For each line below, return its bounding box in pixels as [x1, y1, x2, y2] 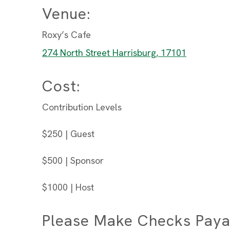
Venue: [42, 4, 91, 24]
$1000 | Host [42, 181, 94, 193]
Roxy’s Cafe [42, 29, 91, 41]
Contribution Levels [42, 101, 122, 113]
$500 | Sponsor [42, 155, 104, 166]
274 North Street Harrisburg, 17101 [42, 47, 186, 59]
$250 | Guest [42, 128, 94, 140]
